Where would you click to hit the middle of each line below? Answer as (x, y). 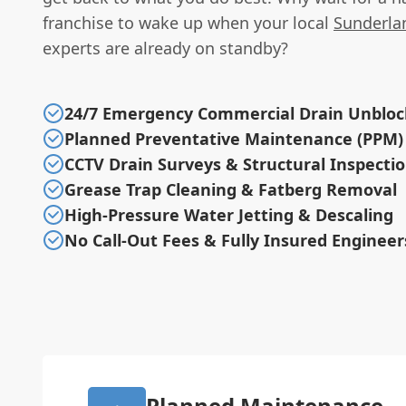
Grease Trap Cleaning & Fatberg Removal (231, 189)
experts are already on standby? (165, 48)
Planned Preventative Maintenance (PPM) (234, 138)
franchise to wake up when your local (188, 22)
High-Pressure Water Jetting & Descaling (229, 214)
